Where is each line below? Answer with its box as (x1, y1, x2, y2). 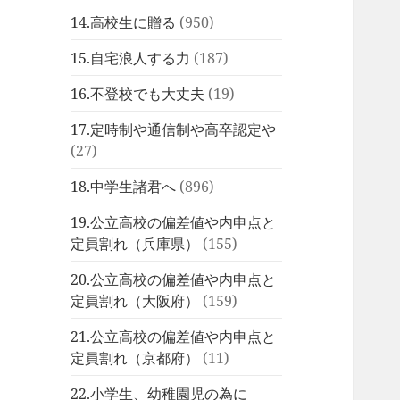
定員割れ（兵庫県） (71, 233, 200, 254)
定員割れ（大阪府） (71, 290, 200, 311)
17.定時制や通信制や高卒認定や (71, 119, 277, 139)
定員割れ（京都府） (71, 347, 200, 368)
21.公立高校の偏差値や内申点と (71, 326, 277, 346)
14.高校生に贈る (71, 12, 177, 32)
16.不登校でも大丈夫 (71, 83, 205, 104)
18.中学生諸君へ (71, 176, 177, 196)
